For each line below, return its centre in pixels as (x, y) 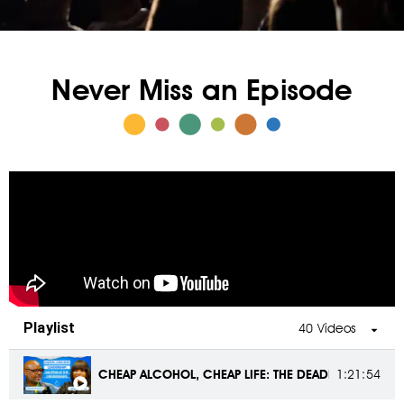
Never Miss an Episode (202, 90)
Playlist (50, 328)
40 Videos (327, 329)
